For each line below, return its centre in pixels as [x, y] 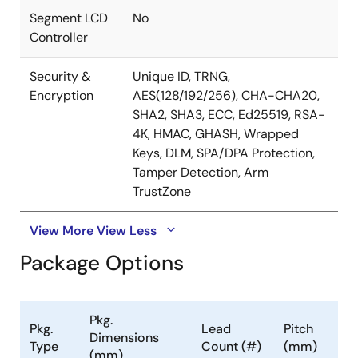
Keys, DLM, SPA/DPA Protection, [224, 153]
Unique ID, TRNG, [181, 76]
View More [62, 230]
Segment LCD [69, 18]
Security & [60, 76]
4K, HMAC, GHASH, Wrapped [216, 133]
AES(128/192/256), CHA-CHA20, [226, 95]
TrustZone [162, 191]
